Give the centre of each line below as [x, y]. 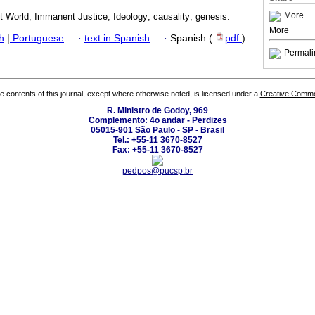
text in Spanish [117, 38]
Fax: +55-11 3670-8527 [157, 150]
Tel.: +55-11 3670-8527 [157, 140]
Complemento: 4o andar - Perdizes [157, 121]
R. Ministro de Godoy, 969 [157, 111]
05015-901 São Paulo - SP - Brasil [157, 130]
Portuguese [37, 38]
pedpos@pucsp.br [157, 171]
